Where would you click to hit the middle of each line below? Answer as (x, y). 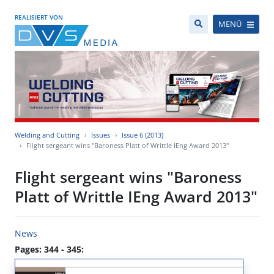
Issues (101, 135)
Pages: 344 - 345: (49, 250)
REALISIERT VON (39, 17)
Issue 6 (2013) (143, 135)
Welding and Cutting (47, 135)
